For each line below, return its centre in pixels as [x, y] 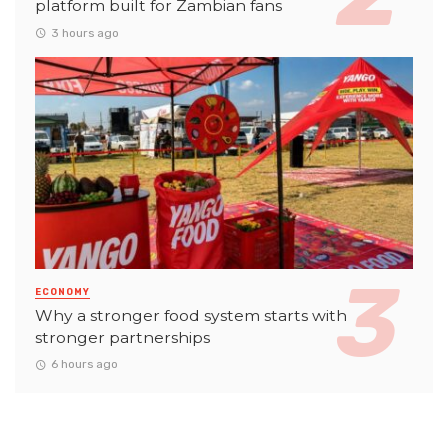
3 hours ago [84, 32]
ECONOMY [62, 292]
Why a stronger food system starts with [191, 316]
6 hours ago [84, 364]
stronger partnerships [122, 338]
